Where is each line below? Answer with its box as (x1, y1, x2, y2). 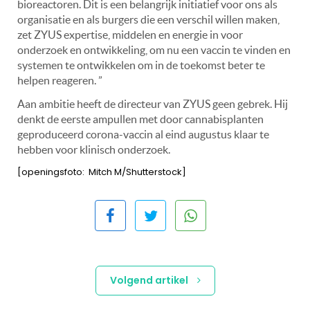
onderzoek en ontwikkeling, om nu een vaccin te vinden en (17, 43, 291, 56)
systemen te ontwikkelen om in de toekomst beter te (17, 58, 265, 71)
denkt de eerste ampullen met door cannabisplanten (17, 112, 264, 125)
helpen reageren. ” (17, 73, 102, 86)
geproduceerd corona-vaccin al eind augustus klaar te (17, 127, 269, 140)
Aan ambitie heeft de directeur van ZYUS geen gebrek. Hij (17, 97, 288, 110)
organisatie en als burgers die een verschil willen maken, (17, 12, 280, 26)
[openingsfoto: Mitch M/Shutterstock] (17, 165, 186, 179)
